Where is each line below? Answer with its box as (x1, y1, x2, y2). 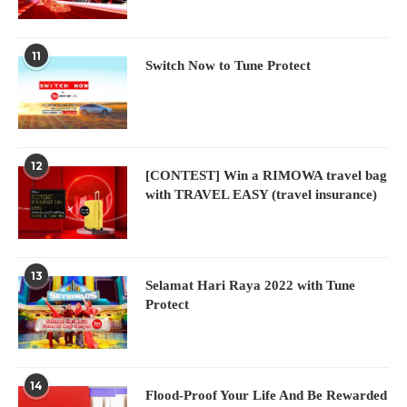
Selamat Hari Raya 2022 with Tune (145, 277, 355, 293)
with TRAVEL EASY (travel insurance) (145, 186, 377, 202)
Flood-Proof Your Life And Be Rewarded (145, 387, 387, 402)
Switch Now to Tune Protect (145, 57, 311, 73)
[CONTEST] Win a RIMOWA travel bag (145, 167, 387, 183)
